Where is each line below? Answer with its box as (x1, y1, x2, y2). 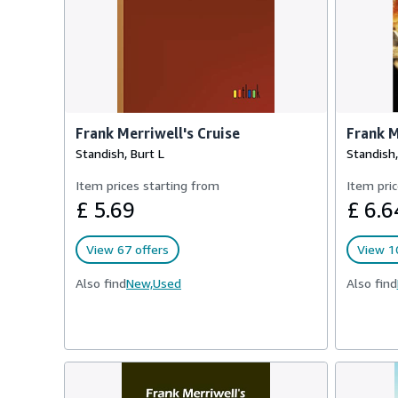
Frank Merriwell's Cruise (76, 124, 240, 142)
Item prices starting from (76, 178, 219, 193)
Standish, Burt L (76, 146, 164, 161)
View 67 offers (86, 242, 169, 257)
